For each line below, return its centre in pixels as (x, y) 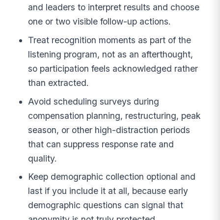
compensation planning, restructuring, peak (115, 115)
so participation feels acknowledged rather (113, 68)
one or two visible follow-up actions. (100, 21)
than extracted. (59, 82)
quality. (43, 158)
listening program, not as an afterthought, (111, 54)
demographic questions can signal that (106, 205)
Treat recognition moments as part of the (110, 40)
